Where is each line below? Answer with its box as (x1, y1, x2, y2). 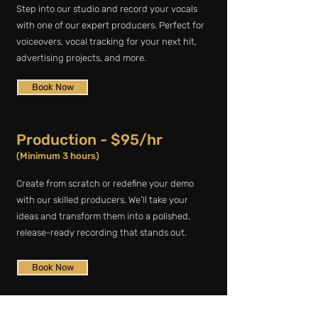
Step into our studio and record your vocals (16, 4, 197, 14)
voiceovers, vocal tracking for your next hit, (16, 36, 197, 47)
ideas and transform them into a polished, (16, 211, 190, 221)
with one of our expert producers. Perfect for (16, 20, 204, 31)
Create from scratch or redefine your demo (16, 178, 194, 189)
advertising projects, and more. (16, 53, 146, 63)
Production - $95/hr (16, 131, 163, 148)
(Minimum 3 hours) (16, 150, 99, 161)
